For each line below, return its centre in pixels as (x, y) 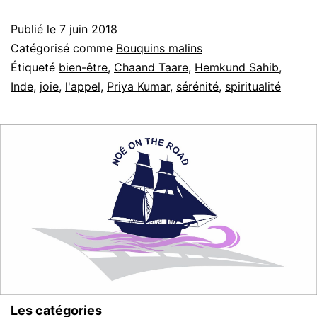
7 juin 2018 (88, 29)
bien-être (83, 67)
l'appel (83, 86)
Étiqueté (35, 67)
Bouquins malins (159, 48)
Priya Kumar (138, 86)
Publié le (35, 29)
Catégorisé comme (63, 48)
